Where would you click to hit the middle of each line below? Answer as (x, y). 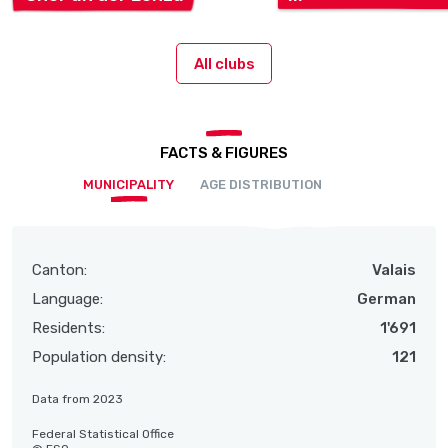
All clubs (224, 63)
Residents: (68, 328)
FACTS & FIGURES (224, 153)
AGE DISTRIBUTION (261, 184)
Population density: (99, 357)
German (386, 299)
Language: (67, 299)
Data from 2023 (77, 399)
